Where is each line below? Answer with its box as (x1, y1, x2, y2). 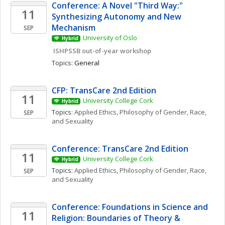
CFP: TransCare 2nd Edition (52, 85, 156, 96)
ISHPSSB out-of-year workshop (53, 46, 151, 55)
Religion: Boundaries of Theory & (52, 212, 180, 223)
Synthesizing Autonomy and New (52, 11, 181, 22)
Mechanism (52, 22, 95, 33)
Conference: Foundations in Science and (52, 201, 208, 212)
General (74, 58, 99, 67)
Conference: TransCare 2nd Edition (52, 143, 188, 154)
